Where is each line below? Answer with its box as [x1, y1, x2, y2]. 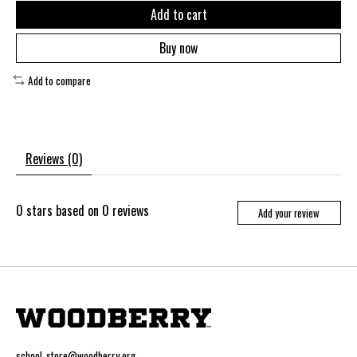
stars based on [23, 201, 102, 221]
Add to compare [27, 72, 91, 88]
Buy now [159, 37, 198, 57]
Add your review [258, 205, 320, 221]
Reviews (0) [25, 149, 82, 169]
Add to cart [150, 4, 207, 24]
